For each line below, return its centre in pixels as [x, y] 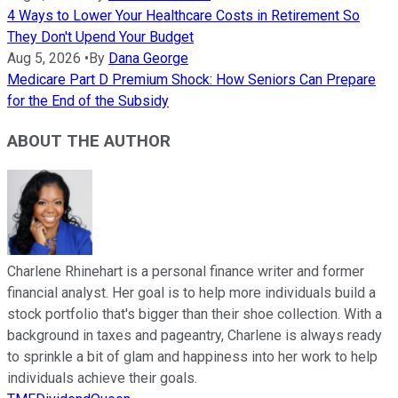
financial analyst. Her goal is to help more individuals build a [191, 293]
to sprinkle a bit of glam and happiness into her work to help [192, 357]
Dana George [148, 58]
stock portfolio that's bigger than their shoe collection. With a [195, 314]
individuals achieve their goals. [102, 378]
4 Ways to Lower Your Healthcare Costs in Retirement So [183, 15]
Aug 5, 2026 [44, 58]
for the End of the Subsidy [88, 100]
